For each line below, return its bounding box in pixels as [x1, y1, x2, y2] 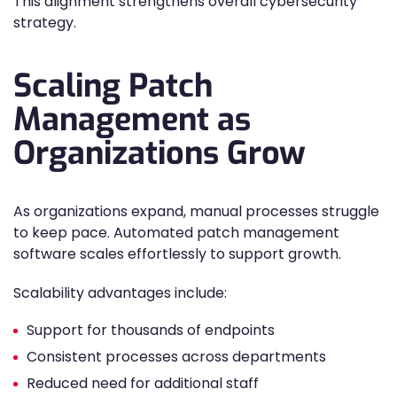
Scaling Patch [13, 65, 213, 107]
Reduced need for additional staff [27, 373, 259, 393]
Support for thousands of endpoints [27, 320, 275, 340]
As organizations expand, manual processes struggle [13, 201, 379, 222]
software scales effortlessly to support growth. [13, 244, 341, 264]
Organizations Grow [13, 132, 306, 175]
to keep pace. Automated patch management [13, 222, 339, 243]
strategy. [13, 12, 76, 33]
